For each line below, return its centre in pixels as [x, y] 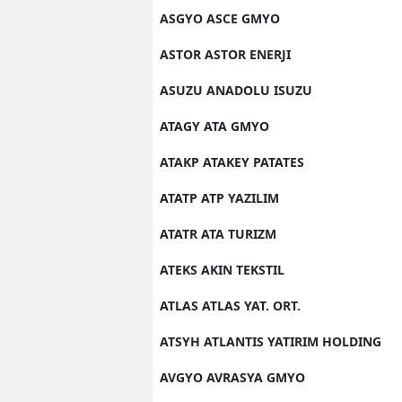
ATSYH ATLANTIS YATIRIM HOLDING [271, 341]
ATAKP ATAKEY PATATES [232, 162]
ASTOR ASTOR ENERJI [225, 54]
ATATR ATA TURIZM [218, 234]
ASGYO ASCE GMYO [220, 18]
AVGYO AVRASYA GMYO [232, 377]
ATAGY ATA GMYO [214, 126]
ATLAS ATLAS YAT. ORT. [230, 306]
